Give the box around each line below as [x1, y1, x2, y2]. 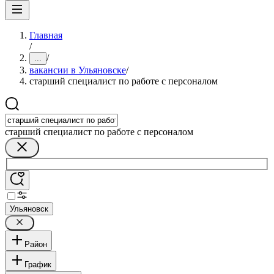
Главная [29, 30, 62, 40]
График [24, 259, 51, 269]
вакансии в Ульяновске [29, 65, 126, 75]
